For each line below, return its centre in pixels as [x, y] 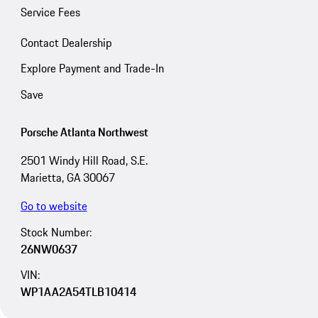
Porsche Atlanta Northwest [84, 132]
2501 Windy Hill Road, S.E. [84, 160]
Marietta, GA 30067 [67, 177]
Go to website [54, 205]
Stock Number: [56, 232]
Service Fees [50, 12]
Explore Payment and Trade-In [92, 68]
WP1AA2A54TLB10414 [78, 292]
